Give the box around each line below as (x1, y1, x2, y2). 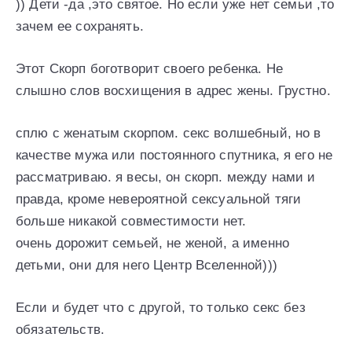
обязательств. (16, 321, 104, 337)
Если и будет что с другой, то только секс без (16, 299, 306, 315)
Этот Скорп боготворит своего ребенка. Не (16, 60, 283, 76)
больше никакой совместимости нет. (16, 213, 246, 229)
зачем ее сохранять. (16, 18, 144, 34)
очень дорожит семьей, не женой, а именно (16, 235, 289, 251)
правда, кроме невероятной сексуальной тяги (16, 191, 302, 207)
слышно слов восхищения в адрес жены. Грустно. (16, 82, 331, 98)
